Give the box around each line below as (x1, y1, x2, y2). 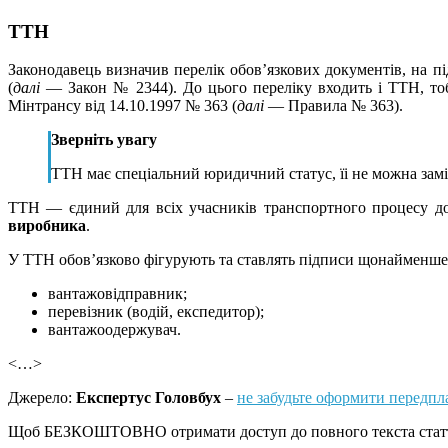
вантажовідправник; (48, 285, 187, 303)
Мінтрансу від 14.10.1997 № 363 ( (8, 97, 237, 115)
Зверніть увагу (51, 131, 157, 149)
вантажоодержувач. (48, 321, 181, 339)
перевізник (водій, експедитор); (48, 303, 264, 321)
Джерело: (8, 389, 76, 407)
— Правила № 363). (264, 97, 403, 115)
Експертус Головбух (76, 389, 221, 407)
